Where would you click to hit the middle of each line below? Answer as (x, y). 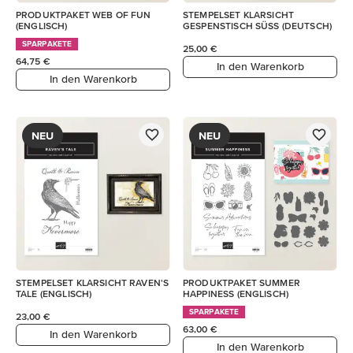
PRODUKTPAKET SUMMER (242, 282)
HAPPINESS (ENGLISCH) (236, 293)
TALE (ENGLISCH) (54, 293)
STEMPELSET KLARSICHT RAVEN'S (93, 282)
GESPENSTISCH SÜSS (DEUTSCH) (258, 25)
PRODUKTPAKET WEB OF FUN (84, 14)
